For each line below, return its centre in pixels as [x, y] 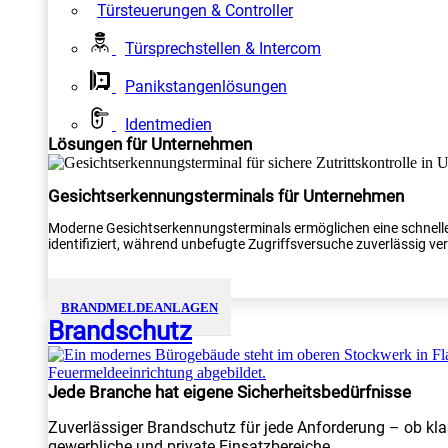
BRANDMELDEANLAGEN [139, 308]
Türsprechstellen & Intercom [223, 48]
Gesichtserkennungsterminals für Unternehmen [226, 196]
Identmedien [168, 124]
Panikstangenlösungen [206, 86]
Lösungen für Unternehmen [150, 144]
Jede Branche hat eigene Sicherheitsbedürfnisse [229, 392]
